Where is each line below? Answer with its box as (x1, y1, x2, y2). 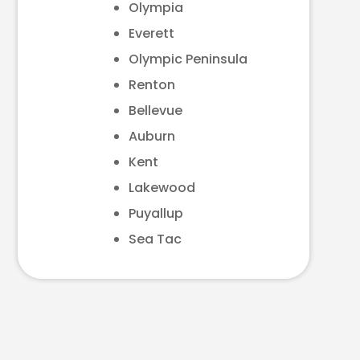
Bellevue (129, 101, 183, 120)
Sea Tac (129, 230, 182, 248)
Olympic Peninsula (129, 50, 248, 68)
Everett (129, 24, 175, 43)
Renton (129, 76, 176, 94)
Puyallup (129, 204, 184, 223)
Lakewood (129, 178, 196, 197)
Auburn (129, 127, 176, 145)
